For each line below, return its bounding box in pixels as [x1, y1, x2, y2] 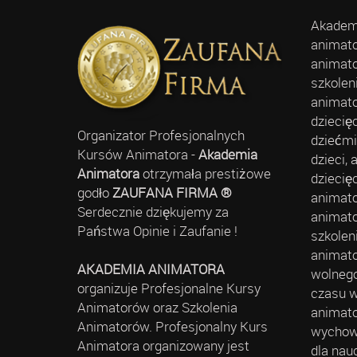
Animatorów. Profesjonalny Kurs [77, 317, 268, 336]
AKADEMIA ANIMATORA [77, 260, 225, 279]
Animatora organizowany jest [77, 336, 249, 355]
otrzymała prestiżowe [143, 164, 271, 183]
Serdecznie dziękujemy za [77, 202, 229, 222]
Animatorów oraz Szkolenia [77, 298, 237, 317]
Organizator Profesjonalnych [77, 126, 245, 145]
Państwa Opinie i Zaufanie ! [77, 222, 237, 241]
